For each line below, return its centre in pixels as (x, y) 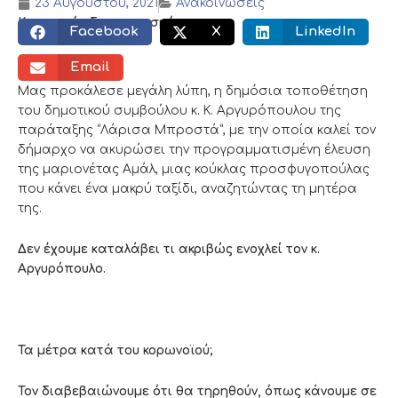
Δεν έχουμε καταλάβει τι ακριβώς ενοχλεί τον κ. (169, 249)
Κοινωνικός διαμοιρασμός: (101, 23)
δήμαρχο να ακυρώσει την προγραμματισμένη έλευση (194, 149)
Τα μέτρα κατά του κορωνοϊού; (115, 350)
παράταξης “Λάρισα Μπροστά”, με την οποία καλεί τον (197, 130)
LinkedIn (325, 32)
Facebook (104, 32)
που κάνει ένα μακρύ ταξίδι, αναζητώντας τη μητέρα (187, 188)
